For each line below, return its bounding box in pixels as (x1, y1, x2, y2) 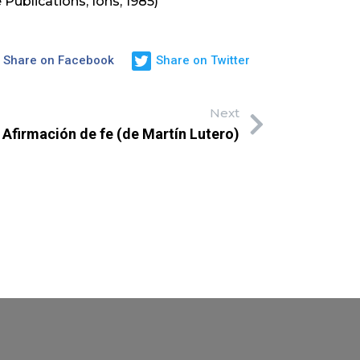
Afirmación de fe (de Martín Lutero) (2, 125, 239, 142)
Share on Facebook (3, 53, 114, 68)
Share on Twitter (156, 53, 250, 68)
